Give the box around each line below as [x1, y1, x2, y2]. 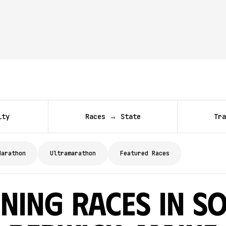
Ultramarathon [50, 149, 96, 157]
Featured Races [120, 149, 169, 157]
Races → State [85, 111, 141, 121]
